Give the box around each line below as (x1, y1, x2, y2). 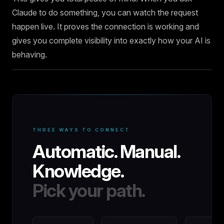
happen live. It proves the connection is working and (12, 21, 199, 31)
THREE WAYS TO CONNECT (32, 127, 130, 132)
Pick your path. (32, 179, 145, 201)
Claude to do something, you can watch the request (12, 7, 198, 17)
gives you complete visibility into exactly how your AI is (12, 35, 210, 45)
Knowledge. (32, 160, 123, 182)
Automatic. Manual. (32, 140, 179, 162)
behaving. (12, 49, 47, 59)
